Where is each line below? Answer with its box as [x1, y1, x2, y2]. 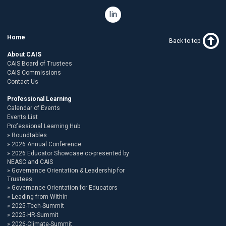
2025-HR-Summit [12, 211, 59, 219]
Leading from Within [12, 193, 68, 201]
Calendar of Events [7, 104, 60, 112]
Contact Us [7, 78, 38, 86]
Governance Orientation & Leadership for [12, 167, 125, 175]
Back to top [169, 37, 200, 45]
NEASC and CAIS [7, 158, 53, 166]
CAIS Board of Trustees [7, 60, 72, 68]
